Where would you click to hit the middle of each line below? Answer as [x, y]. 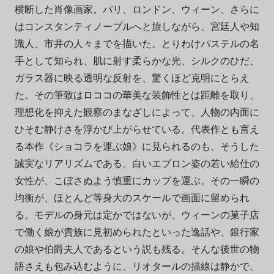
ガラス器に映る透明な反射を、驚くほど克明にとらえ [132, 78]
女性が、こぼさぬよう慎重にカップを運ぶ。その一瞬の [137, 180]
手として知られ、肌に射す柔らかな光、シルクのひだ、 [137, 61]
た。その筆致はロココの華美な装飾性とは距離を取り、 [137, 95]
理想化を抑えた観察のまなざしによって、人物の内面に [137, 112]
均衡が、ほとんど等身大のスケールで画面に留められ [132, 198]
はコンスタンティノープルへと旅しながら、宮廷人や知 [137, 26]
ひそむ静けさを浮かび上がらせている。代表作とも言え [137, 129]
